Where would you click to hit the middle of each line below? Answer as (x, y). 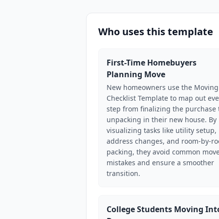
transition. (123, 173)
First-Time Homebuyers (152, 63)
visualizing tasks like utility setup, (162, 130)
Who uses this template (156, 32)
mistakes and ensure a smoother (160, 163)
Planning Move (136, 74)
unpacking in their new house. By (162, 120)
